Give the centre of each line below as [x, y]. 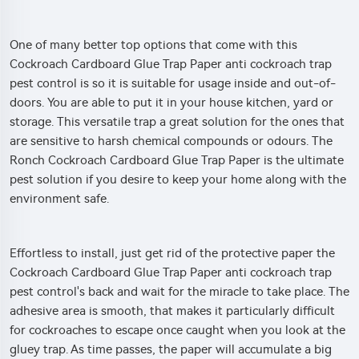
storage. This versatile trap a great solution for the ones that [177, 121]
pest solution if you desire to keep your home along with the [178, 179]
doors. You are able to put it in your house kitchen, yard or [171, 102]
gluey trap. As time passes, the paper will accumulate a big [171, 349]
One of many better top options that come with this [153, 44]
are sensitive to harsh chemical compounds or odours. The [171, 141]
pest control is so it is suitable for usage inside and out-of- [173, 83]
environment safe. [59, 198]
